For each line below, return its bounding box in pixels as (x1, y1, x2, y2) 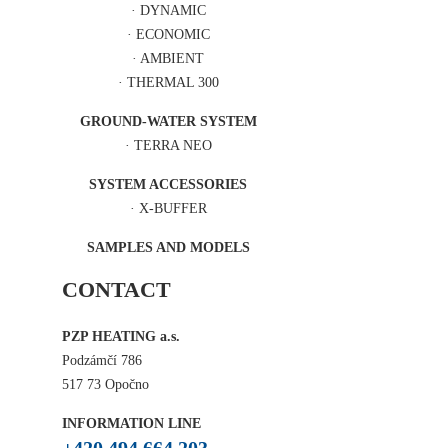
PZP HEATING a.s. (62, 329, 181, 344)
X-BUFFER (138, 201, 207, 216)
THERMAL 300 (126, 75, 219, 90)
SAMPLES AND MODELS (86, 240, 250, 255)
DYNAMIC (139, 3, 206, 18)
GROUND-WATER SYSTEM (79, 114, 257, 129)
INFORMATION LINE (62, 416, 202, 431)
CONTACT (62, 277, 172, 302)
